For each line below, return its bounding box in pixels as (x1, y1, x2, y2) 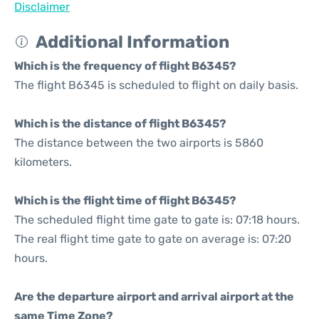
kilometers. (14, 155, 72, 169)
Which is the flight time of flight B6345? (14, 194, 236, 207)
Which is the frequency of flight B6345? (14, 59, 236, 73)
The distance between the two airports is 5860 (14, 136, 263, 150)
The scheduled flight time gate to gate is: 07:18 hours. (14, 213, 300, 226)
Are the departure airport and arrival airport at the (14, 290, 294, 303)
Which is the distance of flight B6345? (14, 117, 226, 130)
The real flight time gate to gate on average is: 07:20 (14, 232, 291, 246)
